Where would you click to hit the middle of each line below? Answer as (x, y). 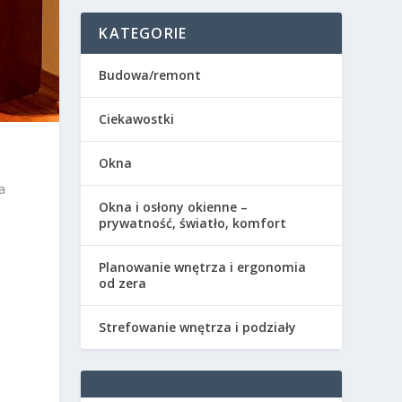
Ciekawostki (137, 118)
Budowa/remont (150, 74)
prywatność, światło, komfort (193, 223)
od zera (123, 283)
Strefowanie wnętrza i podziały (198, 327)
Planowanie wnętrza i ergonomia (203, 267)
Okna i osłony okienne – (174, 206)
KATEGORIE (143, 33)
